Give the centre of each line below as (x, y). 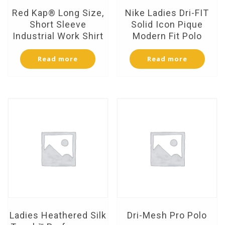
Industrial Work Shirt (58, 36)
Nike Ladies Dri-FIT (167, 13)
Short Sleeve (58, 24)
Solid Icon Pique (167, 24)
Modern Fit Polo (167, 36)
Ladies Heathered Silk (58, 215)
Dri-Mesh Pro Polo (167, 215)
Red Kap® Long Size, (58, 13)
